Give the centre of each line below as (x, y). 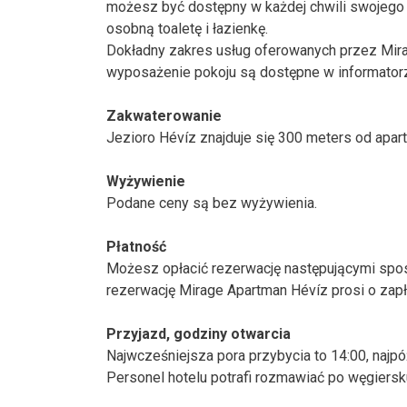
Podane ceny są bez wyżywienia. (212, 203)
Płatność (136, 246)
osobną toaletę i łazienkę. (187, 28)
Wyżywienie (146, 181)
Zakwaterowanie (164, 115)
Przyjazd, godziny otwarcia (199, 333)
